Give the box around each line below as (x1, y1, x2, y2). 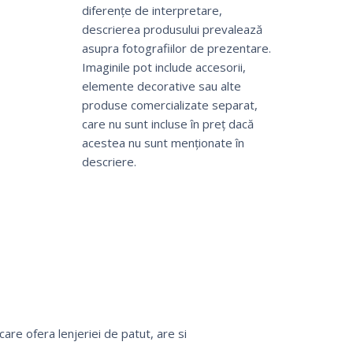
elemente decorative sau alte (81, 78, 241, 95)
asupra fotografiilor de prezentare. (81, 40, 271, 57)
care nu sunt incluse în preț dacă (81, 116, 254, 132)
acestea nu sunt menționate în (81, 135, 244, 151)
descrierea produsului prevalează (81, 21, 262, 38)
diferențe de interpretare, (81, 2, 222, 19)
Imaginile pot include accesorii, (81, 59, 246, 76)
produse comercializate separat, (81, 97, 258, 113)
